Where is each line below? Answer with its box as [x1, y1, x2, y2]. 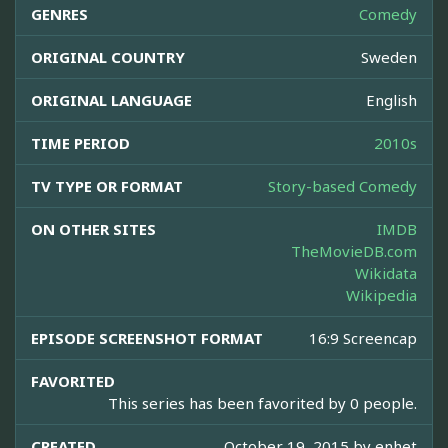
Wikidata [355, 263, 417, 284]
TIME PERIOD [31, 133, 130, 154]
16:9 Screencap [309, 328, 417, 349]
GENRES [31, 4, 88, 25]
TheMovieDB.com [291, 241, 417, 262]
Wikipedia [346, 285, 417, 306]
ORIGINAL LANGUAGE [31, 90, 192, 111]
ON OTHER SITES [31, 219, 156, 240]
